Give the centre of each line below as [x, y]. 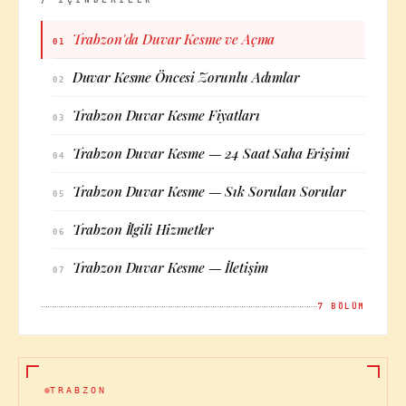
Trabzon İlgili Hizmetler [143, 229]
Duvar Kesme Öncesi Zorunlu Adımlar [186, 77]
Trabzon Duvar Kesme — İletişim [170, 267]
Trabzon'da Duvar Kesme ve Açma [174, 39]
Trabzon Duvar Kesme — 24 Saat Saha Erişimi [211, 153]
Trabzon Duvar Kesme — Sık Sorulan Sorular [209, 191]
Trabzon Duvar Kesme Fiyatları [166, 115]
